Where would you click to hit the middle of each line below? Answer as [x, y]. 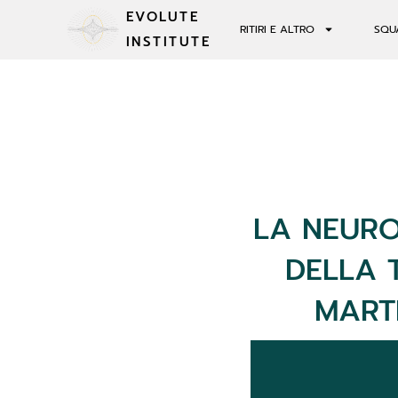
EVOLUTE [163, 17]
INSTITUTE [168, 42]
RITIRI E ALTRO [277, 30]
